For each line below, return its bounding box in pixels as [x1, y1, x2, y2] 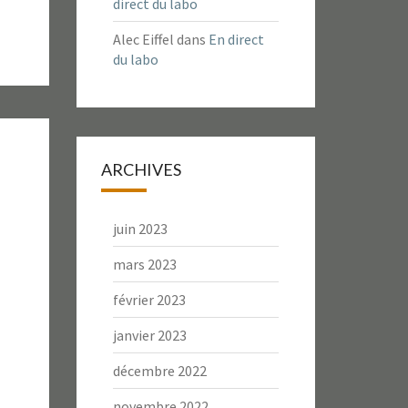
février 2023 [112, 291, 186, 309]
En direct [208, 30, 264, 48]
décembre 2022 [112, 362, 207, 380]
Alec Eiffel [112, 30, 174, 48]
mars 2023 [112, 255, 177, 273]
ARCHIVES [100, 159, 181, 179]
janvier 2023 [112, 326, 187, 344]
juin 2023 [112, 219, 168, 238]
